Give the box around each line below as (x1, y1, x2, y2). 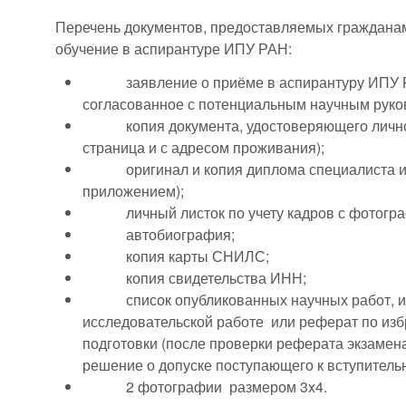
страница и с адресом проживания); (82, 137, 325, 159)
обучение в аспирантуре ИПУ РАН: (55, 38, 293, 60)
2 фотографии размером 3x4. (82, 376, 328, 398)
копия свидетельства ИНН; (82, 267, 307, 289)
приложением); (82, 180, 185, 202)
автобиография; (82, 224, 236, 246)
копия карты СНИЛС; (82, 246, 270, 267)
